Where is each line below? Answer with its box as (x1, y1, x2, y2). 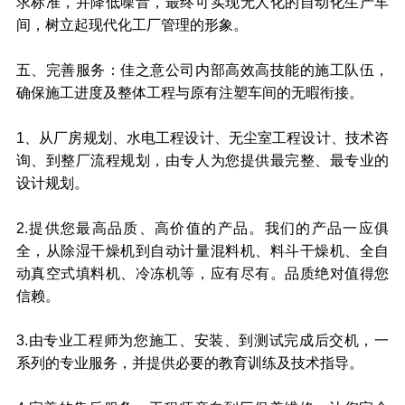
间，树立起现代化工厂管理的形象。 (15, 16, 248, 33)
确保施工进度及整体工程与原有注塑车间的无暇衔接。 (15, 84, 363, 101)
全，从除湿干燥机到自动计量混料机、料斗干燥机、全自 (15, 241, 390, 259)
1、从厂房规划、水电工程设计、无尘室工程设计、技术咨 (15, 128, 390, 146)
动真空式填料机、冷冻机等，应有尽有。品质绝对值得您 (15, 264, 390, 281)
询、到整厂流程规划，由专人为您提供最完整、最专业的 (15, 151, 390, 168)
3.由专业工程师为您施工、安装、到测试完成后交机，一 (15, 332, 390, 349)
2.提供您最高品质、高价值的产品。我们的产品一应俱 (15, 219, 390, 236)
